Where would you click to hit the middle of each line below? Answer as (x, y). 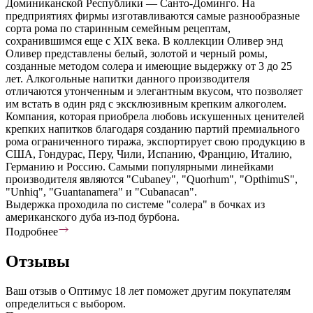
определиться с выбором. (66, 303)
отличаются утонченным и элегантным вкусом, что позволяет (154, 91)
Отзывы (38, 261)
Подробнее (32, 231)
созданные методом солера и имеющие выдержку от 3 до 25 (149, 66)
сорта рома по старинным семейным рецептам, (118, 28)
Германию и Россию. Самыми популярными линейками (140, 166)
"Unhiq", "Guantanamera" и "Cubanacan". (101, 191)
